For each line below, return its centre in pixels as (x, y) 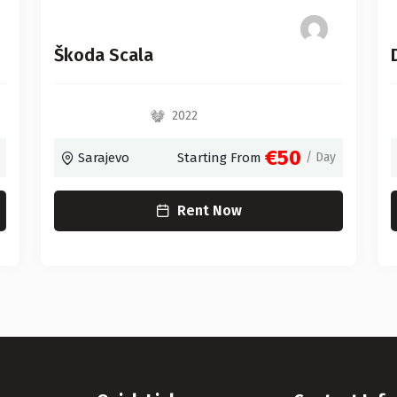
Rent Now (209, 211)
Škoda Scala (104, 55)
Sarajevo (104, 158)
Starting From (219, 158)
